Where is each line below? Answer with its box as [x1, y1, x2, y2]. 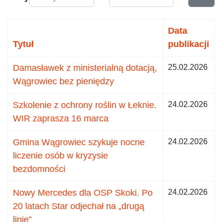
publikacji [168, 39, 209, 49]
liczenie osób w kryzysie [13, 150, 108, 161]
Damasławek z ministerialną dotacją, [13, 62, 157, 73]
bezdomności [13, 164, 65, 174]
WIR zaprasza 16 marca [13, 113, 109, 123]
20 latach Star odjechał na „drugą [13, 201, 144, 211]
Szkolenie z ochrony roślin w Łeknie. [13, 100, 157, 110]
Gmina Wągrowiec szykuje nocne [13, 137, 145, 147]
